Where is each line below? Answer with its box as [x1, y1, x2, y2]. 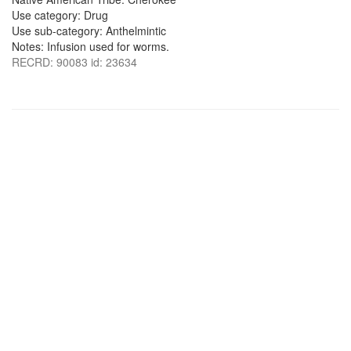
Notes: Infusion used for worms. [12, 38, 169, 54]
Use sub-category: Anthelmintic [12, 23, 166, 38]
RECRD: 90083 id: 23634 [12, 54, 137, 70]
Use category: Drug [12, 7, 108, 23]
